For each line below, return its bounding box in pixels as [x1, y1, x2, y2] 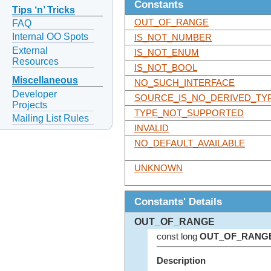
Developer [12, 88, 57, 99]
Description [156, 256, 206, 266]
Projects [12, 99, 47, 110]
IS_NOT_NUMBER [134, 33, 212, 43]
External [12, 45, 48, 56]
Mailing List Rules [12, 113, 89, 123]
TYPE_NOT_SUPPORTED [134, 108, 244, 119]
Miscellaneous [12, 75, 78, 86]
